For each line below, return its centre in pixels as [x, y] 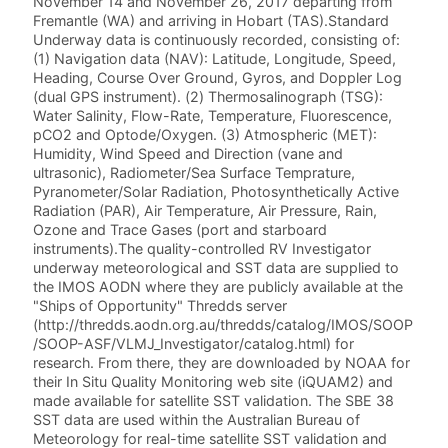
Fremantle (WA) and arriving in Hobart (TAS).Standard [211, 21]
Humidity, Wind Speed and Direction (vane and [188, 154]
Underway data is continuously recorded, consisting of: [217, 40]
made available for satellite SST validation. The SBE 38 [214, 401]
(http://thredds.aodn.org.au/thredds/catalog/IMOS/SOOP [223, 325]
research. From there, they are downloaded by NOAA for [222, 363]
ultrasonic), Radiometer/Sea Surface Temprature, [194, 173]
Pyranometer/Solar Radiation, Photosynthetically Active [216, 192]
